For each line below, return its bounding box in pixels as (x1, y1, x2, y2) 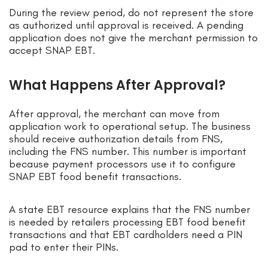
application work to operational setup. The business (9, 120, 251, 133)
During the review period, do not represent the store (9, 6, 254, 20)
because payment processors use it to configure (9, 157, 236, 171)
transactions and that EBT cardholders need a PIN (9, 228, 242, 242)
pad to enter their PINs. (9, 240, 118, 254)
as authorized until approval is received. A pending (9, 19, 243, 32)
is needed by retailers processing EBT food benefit (9, 215, 246, 229)
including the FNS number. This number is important (9, 145, 246, 159)
